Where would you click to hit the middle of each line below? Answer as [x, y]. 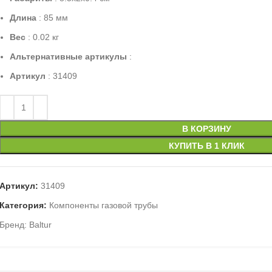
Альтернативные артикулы [68, 56]
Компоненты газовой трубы [103, 205]
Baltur [40, 225]
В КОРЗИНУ [206, 129]
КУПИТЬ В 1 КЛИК [206, 146]
